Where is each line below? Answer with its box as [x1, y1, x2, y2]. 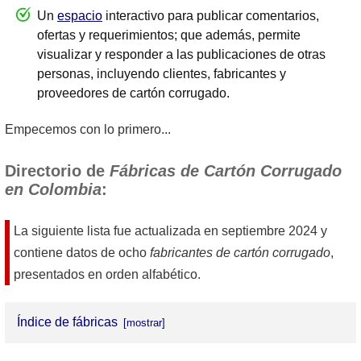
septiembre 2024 [222, 224, 317, 239]
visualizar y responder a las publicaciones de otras [37, 48, 326, 62]
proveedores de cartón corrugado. [37, 86, 230, 101]
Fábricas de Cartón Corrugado [110, 162, 342, 180]
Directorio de [5, 162, 110, 180]
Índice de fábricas [17, 315, 121, 330]
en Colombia [5, 180, 102, 199]
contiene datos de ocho [14, 246, 150, 260]
